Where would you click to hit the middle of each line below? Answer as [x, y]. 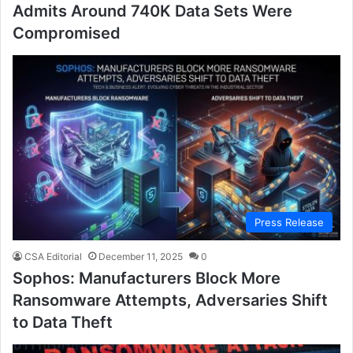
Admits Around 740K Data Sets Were [152, 11]
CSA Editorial [53, 256]
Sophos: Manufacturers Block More [147, 278]
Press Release [289, 222]
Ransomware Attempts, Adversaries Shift [170, 300]
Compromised [67, 33]
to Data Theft [63, 322]
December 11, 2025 [141, 256]
